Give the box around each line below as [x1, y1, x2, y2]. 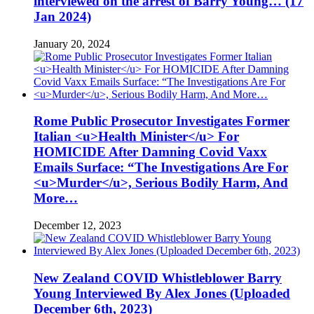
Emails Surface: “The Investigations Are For [34, 160, 288, 175]
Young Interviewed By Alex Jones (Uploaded [34, 285, 290, 301]
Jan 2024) [34, 8, 91, 24]
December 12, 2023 [34, 219, 121, 231]
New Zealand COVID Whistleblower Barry [34, 270, 282, 285]
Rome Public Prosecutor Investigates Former [34, 114, 289, 129]
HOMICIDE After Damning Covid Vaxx [34, 144, 267, 160]
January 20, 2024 [34, 37, 110, 50]
